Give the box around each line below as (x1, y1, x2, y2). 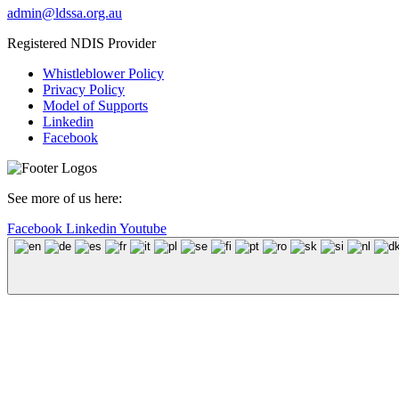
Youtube (119, 220, 167, 236)
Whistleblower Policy (43, 65, 164, 81)
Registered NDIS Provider (7, 35, 156, 51)
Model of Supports (43, 97, 148, 113)
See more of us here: (7, 190, 122, 206)
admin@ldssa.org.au (7, 4, 122, 20)
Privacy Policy (43, 81, 125, 97)
